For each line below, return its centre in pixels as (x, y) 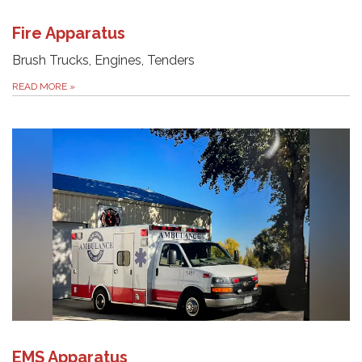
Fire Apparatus (69, 33)
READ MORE (41, 86)
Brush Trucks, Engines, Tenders (103, 60)
